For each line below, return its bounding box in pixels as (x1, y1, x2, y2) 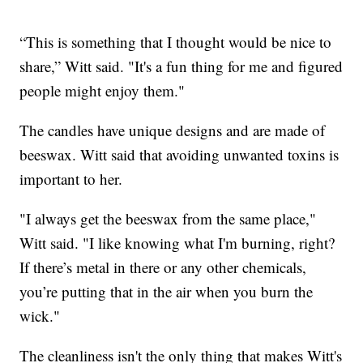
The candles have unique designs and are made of (19, 119, 326, 140)
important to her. (19, 168, 123, 189)
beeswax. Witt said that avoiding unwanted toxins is (19, 143, 340, 164)
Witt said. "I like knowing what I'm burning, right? (19, 232, 335, 253)
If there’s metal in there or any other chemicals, (19, 256, 307, 277)
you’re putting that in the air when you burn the (19, 280, 314, 301)
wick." (19, 305, 61, 326)
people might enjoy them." (19, 79, 186, 100)
